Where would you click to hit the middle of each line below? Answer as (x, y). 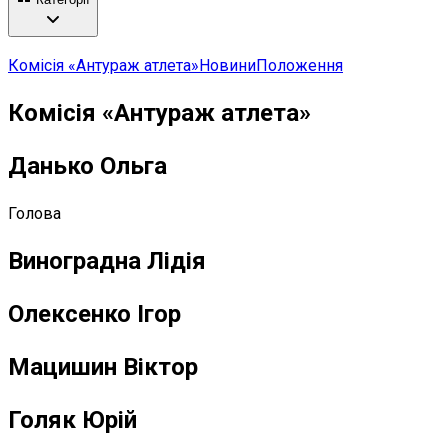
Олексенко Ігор (94, 313)
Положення (299, 66)
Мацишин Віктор (103, 366)
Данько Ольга (87, 166)
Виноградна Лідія (107, 261)
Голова (34, 214)
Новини (227, 66)
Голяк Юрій (72, 419)
